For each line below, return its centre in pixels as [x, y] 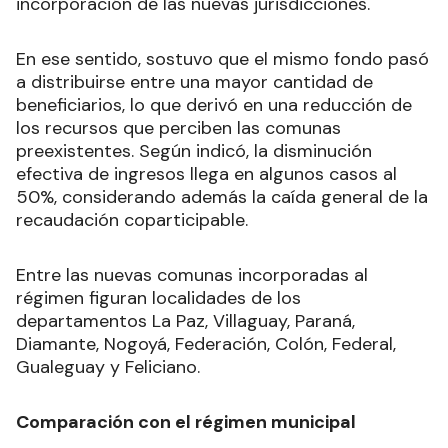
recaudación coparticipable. [132, 219]
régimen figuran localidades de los [158, 297]
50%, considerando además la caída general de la [222, 196]
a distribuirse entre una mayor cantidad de [194, 81]
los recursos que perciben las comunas [178, 127]
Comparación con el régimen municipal [186, 421]
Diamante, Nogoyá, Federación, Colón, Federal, [206, 343]
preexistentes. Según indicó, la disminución [194, 150]
